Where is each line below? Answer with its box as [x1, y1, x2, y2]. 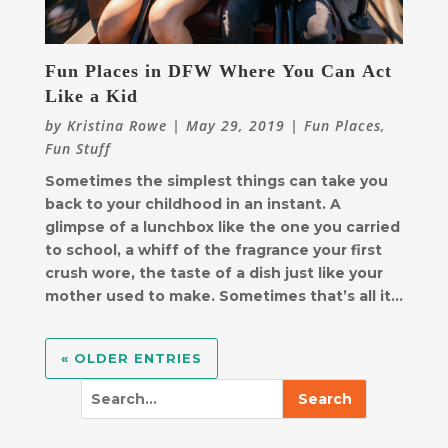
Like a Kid [44, 86, 138, 107]
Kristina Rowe [66, 116, 167, 136]
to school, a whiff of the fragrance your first [44, 241, 382, 260]
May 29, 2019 [185, 116, 285, 136]
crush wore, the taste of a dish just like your [44, 264, 383, 283]
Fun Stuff [44, 139, 111, 159]
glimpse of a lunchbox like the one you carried [44, 218, 400, 237]
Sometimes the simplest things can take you [44, 172, 388, 191]
